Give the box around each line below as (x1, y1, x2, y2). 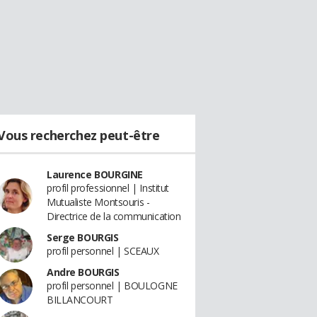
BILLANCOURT (47, 293, 113, 306)
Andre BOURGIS (47, 265, 120, 279)
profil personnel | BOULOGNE (47, 279, 178, 292)
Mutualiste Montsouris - (47, 195, 150, 209)
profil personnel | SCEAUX (47, 244, 159, 258)
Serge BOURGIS (47, 231, 119, 244)
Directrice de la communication (47, 209, 181, 223)
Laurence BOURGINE (47, 168, 143, 181)
